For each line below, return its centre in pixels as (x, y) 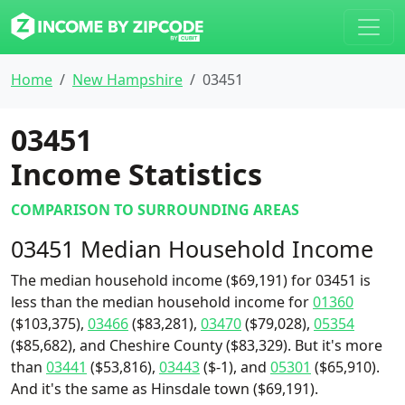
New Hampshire (127, 80)
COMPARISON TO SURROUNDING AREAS (155, 210)
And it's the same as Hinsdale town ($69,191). (165, 389)
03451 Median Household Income (192, 249)
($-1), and (235, 367)
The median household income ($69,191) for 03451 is (191, 280)
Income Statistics (137, 174)
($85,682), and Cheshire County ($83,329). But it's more (197, 345)
